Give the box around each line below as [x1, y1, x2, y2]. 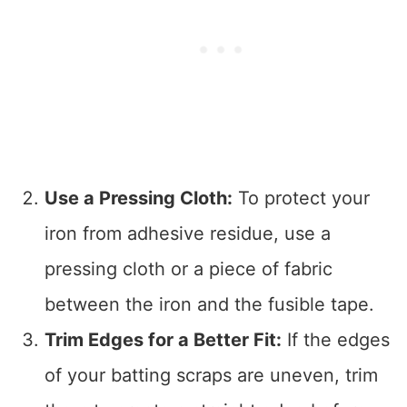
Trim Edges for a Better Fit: [44, 329, 282, 352]
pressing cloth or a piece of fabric [44, 258, 333, 281]
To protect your [232, 187, 370, 210]
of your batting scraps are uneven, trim [44, 364, 378, 387]
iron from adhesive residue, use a [44, 223, 331, 245]
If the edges [281, 329, 390, 352]
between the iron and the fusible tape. [44, 293, 374, 316]
